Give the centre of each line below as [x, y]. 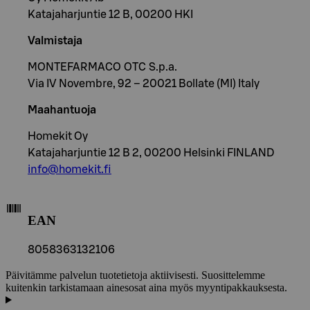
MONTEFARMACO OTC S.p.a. [102, 67]
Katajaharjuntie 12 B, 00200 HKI [110, 15]
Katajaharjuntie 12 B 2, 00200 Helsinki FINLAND [151, 153]
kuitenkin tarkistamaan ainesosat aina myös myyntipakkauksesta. [146, 287]
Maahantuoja [62, 110]
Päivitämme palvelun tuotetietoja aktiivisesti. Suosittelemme [135, 275]
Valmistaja [55, 41]
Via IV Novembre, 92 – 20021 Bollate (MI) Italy [144, 84]
